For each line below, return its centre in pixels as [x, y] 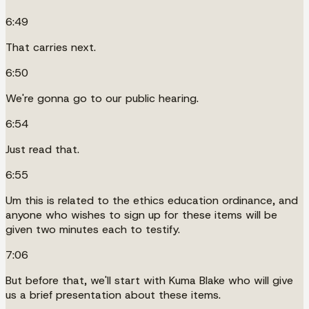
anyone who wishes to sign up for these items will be [141, 215]
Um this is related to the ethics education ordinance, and [152, 200]
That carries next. [51, 47]
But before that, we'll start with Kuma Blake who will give [149, 280]
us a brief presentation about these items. [113, 295]
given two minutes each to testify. [93, 229]
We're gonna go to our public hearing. [102, 98]
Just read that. [42, 149]
